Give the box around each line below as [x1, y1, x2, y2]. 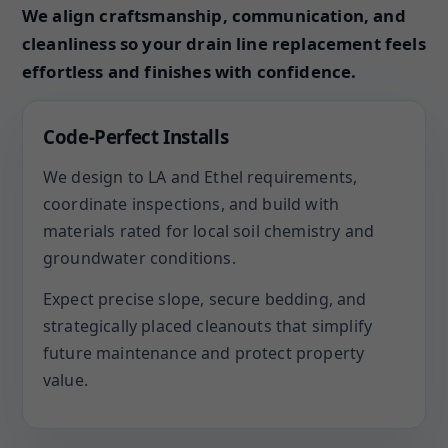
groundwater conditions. [43, 247, 236, 269]
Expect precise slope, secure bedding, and [43, 288, 367, 310]
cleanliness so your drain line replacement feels [22, 32, 426, 55]
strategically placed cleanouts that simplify [43, 315, 373, 337]
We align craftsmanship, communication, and [22, 4, 406, 27]
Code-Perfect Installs [43, 124, 229, 149]
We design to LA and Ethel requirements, [43, 166, 358, 188]
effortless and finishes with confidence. [22, 60, 357, 83]
